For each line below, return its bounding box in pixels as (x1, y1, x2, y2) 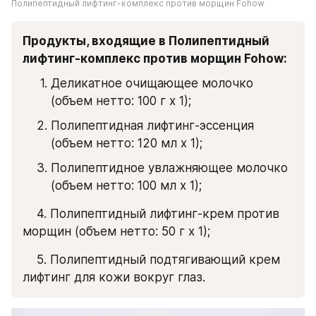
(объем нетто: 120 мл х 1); (51, 135, 202, 150)
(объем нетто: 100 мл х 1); (51, 178, 202, 193)
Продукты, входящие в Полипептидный (23, 33, 269, 48)
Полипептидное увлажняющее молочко (51, 160, 288, 175)
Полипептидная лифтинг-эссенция (51, 118, 254, 133)
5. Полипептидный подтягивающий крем (23, 252, 37, 267)
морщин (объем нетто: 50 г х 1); (23, 224, 210, 238)
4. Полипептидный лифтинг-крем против (23, 206, 37, 221)
